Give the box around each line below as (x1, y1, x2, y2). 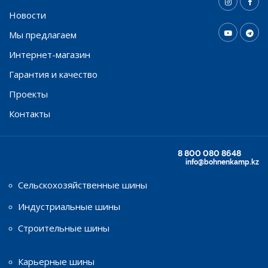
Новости (9, 8, 46, 21)
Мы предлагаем (9, 28, 77, 41)
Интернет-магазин (9, 48, 90, 60)
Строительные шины (18, 221, 109, 234)
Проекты (9, 87, 48, 100)
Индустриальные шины (18, 200, 120, 212)
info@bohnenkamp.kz (185, 157, 259, 166)
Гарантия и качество (9, 68, 98, 80)
